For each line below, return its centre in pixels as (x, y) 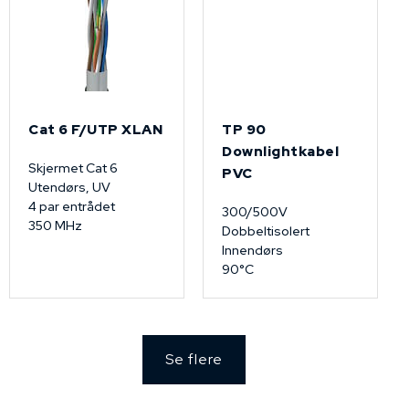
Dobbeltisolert (266, 231)
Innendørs (252, 250)
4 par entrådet (73, 206)
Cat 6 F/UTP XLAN (95, 129)
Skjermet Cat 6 (74, 168)
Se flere (194, 359)
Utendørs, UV (69, 187)
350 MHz (55, 225)
